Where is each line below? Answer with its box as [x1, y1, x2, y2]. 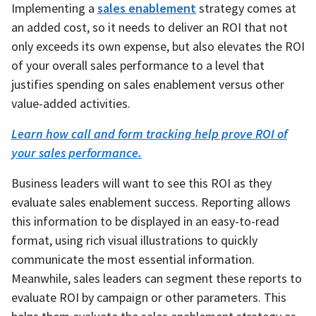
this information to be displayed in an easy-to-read [11, 213, 279, 230]
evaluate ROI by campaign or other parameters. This [11, 289, 286, 306]
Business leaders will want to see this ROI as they [11, 175, 272, 192]
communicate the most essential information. [11, 251, 255, 268]
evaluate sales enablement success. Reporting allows [11, 194, 291, 211]
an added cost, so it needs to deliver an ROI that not [11, 19, 288, 36]
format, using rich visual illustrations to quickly [11, 232, 257, 249]
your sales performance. [11, 145, 142, 162]
